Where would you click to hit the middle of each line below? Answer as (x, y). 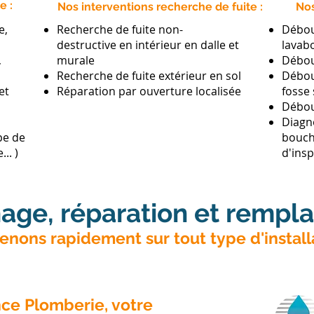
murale (76, 60)
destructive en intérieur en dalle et (148, 45)
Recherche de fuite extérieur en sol (149, 76)
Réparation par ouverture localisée (149, 91)
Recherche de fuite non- (120, 29)
